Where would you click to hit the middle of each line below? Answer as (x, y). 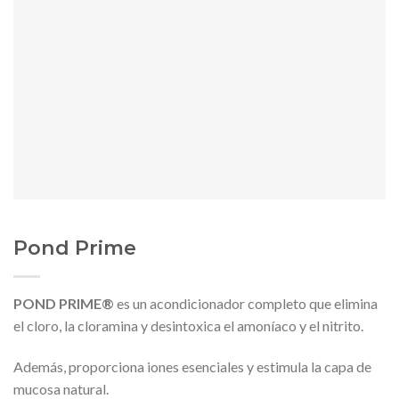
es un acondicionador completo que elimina (246, 304)
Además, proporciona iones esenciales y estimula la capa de (192, 366)
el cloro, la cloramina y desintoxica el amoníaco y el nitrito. (188, 326)
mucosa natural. (61, 388)
